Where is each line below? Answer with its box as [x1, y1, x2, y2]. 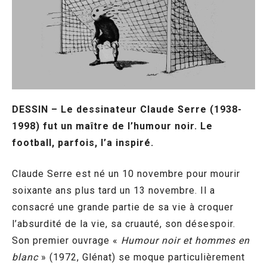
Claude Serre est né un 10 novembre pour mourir [12, 167, 240, 179]
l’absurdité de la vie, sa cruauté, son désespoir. [12, 218, 235, 229]
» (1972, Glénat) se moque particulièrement [38, 251, 245, 263]
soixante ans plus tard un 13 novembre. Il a [12, 184, 215, 196]
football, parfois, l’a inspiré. [12, 136, 154, 148]
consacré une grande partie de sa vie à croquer [12, 201, 234, 213]
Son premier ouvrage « [12, 234, 121, 246]
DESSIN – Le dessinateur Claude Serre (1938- [12, 103, 242, 115]
